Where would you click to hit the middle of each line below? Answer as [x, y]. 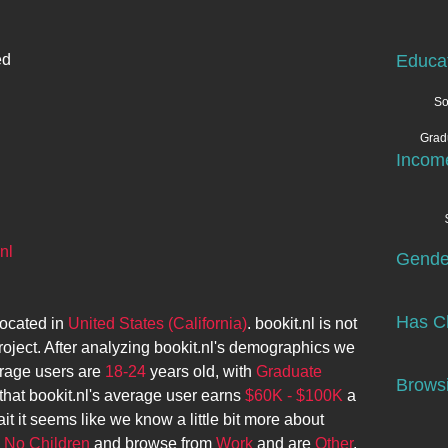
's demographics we [284, 347]
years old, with [201, 371]
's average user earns [167, 395]
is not [336, 323]
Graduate [289, 371]
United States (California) [157, 323]
